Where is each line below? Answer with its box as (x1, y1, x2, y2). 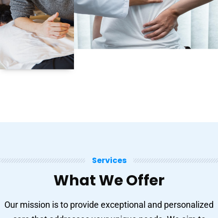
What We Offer (54, 170, 164, 191)
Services (91, 154, 127, 166)
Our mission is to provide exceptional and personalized (4, 199, 214, 210)
